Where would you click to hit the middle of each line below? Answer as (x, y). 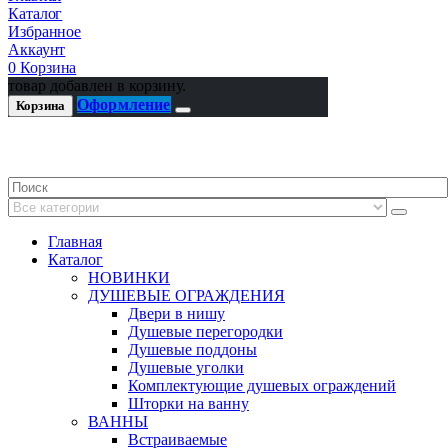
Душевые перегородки (205, 332)
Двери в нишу (176, 314)
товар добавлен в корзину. (97, 86)
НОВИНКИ (129, 278)
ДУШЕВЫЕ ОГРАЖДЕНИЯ (186, 296)
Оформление (123, 105)
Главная (75, 242)
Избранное (45, 32)
